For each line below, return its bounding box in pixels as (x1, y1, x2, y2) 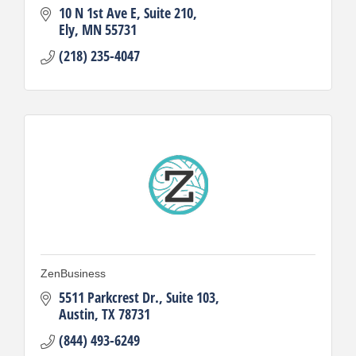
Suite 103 (165, 287, 215, 307)
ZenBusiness (41, 266, 106, 280)
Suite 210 (143, 2, 193, 22)
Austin (58, 304, 95, 323)
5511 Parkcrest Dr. (58, 287, 159, 307)
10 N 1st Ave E (58, 2, 137, 22)
